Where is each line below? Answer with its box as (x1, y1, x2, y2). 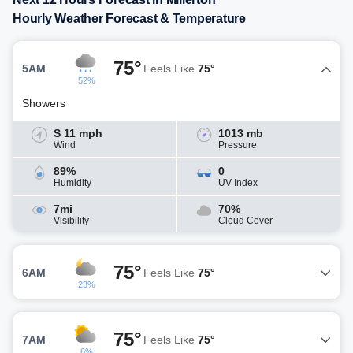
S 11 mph (54, 127, 102, 140)
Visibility (54, 215, 89, 227)
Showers (22, 97, 65, 110)
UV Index (218, 177, 258, 189)
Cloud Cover (218, 215, 273, 227)
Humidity (54, 177, 91, 189)
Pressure (218, 139, 257, 151)
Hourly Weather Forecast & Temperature (13, 12, 246, 26)
